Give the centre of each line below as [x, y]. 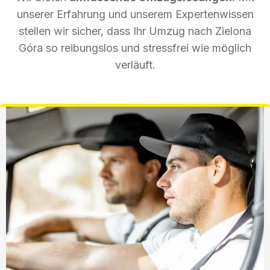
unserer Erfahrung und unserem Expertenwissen [135, 14]
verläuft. [135, 64]
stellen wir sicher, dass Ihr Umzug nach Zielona [135, 31]
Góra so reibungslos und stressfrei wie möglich [135, 48]
